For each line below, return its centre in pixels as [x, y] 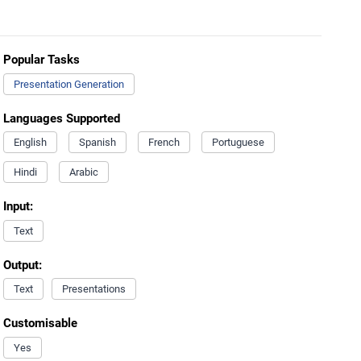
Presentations [93, 289]
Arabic [83, 172]
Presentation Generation [68, 84]
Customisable [40, 323]
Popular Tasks [41, 60]
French [164, 142]
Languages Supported [61, 118]
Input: [18, 206]
